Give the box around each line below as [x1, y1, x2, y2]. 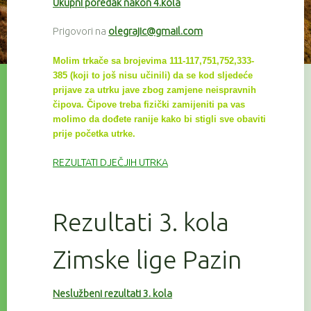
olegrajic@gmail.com [108, 26, 203, 37]
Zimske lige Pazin [53, 245, 242, 274]
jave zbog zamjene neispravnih [122, 85, 256, 96]
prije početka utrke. [53, 128, 135, 140]
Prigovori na [53, 26, 108, 37]
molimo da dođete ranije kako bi [53, 114, 195, 125]
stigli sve [195, 114, 237, 125]
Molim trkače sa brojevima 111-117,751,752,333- [53, 56, 254, 67]
